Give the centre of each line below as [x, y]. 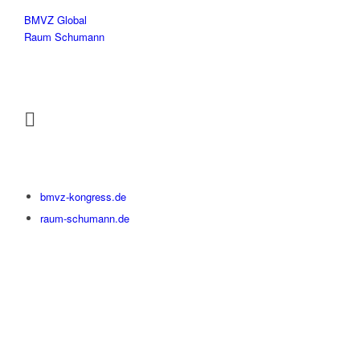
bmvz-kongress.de [83, 197]
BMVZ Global [55, 20]
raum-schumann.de [85, 219]
